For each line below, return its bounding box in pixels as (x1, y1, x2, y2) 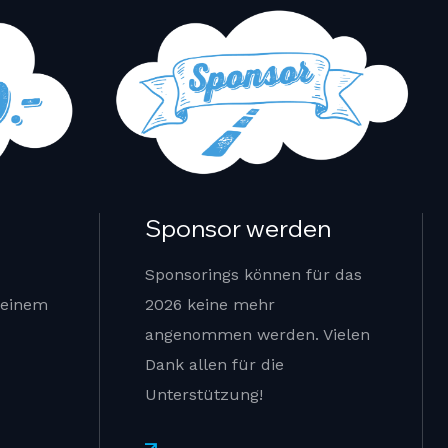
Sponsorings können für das (144, 265, 362, 285)
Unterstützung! (144, 385, 263, 405)
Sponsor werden (144, 213, 331, 244)
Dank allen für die (144, 355, 284, 375)
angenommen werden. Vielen (144, 325, 370, 345)
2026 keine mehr (144, 295, 275, 315)
